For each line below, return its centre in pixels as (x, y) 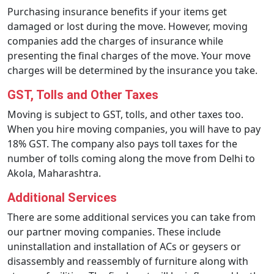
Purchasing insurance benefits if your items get (117, 12)
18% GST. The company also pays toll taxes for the (122, 144)
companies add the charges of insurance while (115, 41)
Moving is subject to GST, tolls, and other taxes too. (125, 114)
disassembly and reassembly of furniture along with (128, 261)
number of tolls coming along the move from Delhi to (131, 158)
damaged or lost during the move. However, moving (128, 26)
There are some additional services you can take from (131, 217)
